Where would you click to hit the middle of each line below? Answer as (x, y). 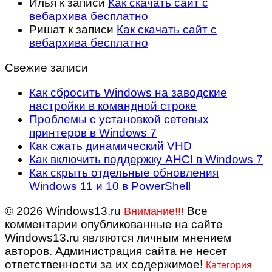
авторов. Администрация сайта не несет (116, 251)
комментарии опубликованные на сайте (114, 225)
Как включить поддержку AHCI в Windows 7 (146, 160)
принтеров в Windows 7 (93, 133)
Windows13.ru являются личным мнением (118, 238)
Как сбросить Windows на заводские (128, 93)
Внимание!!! (155, 212)
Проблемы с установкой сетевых (119, 120)
